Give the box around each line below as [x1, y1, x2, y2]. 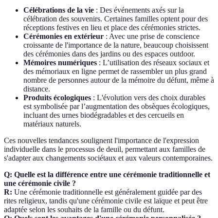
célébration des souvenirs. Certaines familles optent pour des [23, 15, 208, 23]
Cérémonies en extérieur [23, 32, 104, 41]
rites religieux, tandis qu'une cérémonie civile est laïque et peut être [4, 197, 208, 205]
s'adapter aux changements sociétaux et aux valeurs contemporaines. [4, 154, 213, 163]
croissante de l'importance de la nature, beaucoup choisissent [23, 41, 208, 50]
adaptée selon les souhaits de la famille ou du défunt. [4, 205, 164, 214]
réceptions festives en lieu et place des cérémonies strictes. [23, 23, 200, 32]
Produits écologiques [23, 93, 91, 102]
